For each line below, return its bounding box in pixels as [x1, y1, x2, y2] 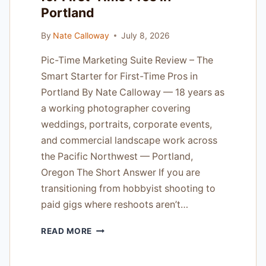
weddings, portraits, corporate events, [41, 118, 212, 130]
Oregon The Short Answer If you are [41, 166, 200, 178]
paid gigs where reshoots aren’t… [41, 198, 188, 210]
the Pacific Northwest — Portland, [41, 150, 193, 162]
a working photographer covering [41, 102, 191, 114]
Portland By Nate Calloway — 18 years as [41, 86, 224, 98]
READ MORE [41, 226, 93, 236]
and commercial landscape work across [41, 134, 217, 146]
